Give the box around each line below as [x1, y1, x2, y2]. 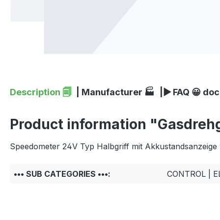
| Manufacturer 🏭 [76, 86, 155, 97]
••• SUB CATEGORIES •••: [14, 168, 110, 179]
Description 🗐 [10, 86, 71, 97]
